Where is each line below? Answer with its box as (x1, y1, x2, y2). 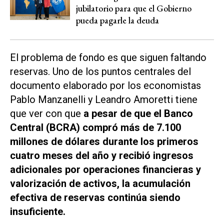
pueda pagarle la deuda (76, 14, 159, 26)
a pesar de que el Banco (81, 107, 193, 119)
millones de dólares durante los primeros (10, 135, 198, 147)
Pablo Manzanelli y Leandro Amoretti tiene (10, 93, 197, 105)
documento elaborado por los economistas (10, 79, 201, 91)
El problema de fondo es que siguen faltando (10, 51, 206, 63)
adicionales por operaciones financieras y (10, 163, 201, 175)
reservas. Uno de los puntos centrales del (10, 65, 191, 77)
